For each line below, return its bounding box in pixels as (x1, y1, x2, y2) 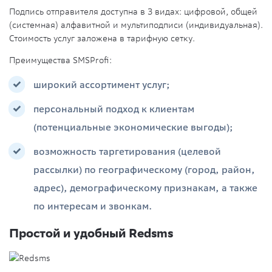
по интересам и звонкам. (33, 200, 152, 212)
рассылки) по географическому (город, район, (33, 164, 255, 175)
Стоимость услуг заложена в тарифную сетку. (9, 33, 195, 44)
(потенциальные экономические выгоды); (33, 121, 233, 133)
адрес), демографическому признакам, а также (33, 182, 257, 194)
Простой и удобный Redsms (9, 226, 173, 240)
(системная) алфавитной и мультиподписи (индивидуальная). (9, 19, 263, 31)
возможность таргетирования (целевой (33, 146, 221, 157)
